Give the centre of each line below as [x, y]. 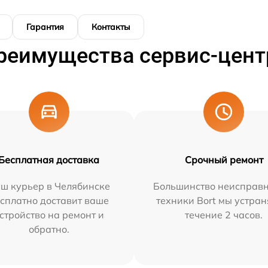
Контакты [111, 27]
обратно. [49, 229]
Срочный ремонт [224, 159]
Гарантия [45, 27]
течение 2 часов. [224, 214]
